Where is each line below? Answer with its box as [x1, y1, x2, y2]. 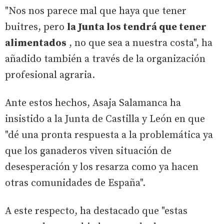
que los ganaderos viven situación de [5, 144, 171, 157]
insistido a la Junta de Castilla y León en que [5, 112, 205, 125]
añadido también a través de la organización [5, 52, 205, 65]
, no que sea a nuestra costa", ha [66, 36, 212, 49]
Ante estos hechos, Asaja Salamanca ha [5, 96, 181, 109]
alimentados [5, 36, 66, 49]
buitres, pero [5, 20, 67, 33]
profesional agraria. [5, 68, 95, 81]
